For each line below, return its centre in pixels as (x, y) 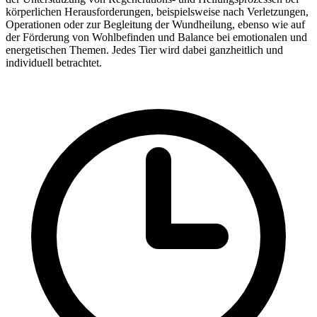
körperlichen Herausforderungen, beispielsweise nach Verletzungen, (157, 12)
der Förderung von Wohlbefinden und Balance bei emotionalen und (156, 38)
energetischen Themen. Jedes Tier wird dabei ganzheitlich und (144, 50)
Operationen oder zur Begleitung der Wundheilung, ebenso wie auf (155, 25)
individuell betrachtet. (54, 63)
